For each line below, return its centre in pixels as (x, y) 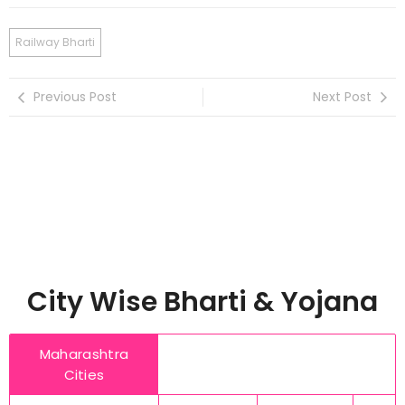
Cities (84, 375)
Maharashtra (84, 354)
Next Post (342, 97)
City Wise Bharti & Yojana (202, 302)
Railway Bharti (55, 42)
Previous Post (75, 97)
